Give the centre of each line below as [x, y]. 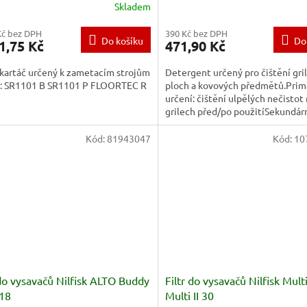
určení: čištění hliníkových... [224, 124]
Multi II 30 [189, 296]
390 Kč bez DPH [196, 33]
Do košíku [122, 40]
